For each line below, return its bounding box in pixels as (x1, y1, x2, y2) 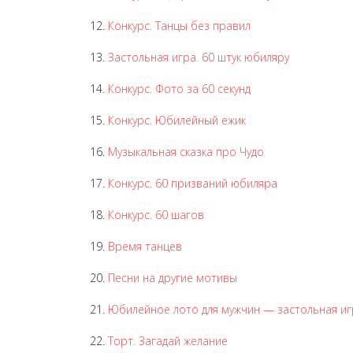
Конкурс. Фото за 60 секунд (105, 81, 251, 96)
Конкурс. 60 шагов (108, 207, 204, 222)
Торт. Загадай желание (108, 333, 228, 348)
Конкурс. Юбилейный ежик (108, 113, 246, 128)
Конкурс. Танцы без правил (108, 18, 251, 33)
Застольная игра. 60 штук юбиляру (105, 50, 289, 65)
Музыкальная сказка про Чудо (108, 144, 264, 159)
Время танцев (108, 239, 182, 254)
